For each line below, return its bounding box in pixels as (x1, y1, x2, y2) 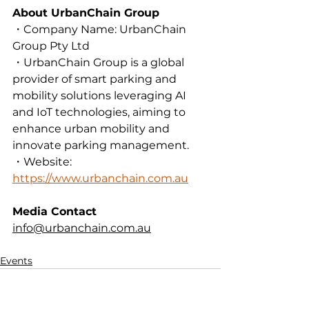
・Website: (12, 155, 74, 169)
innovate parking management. (12, 139, 189, 152)
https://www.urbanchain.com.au (12, 172, 188, 186)
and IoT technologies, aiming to (12, 106, 188, 119)
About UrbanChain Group (12, 6, 159, 20)
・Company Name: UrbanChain (12, 23, 189, 37)
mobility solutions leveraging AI (12, 89, 189, 103)
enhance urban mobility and (12, 122, 172, 136)
